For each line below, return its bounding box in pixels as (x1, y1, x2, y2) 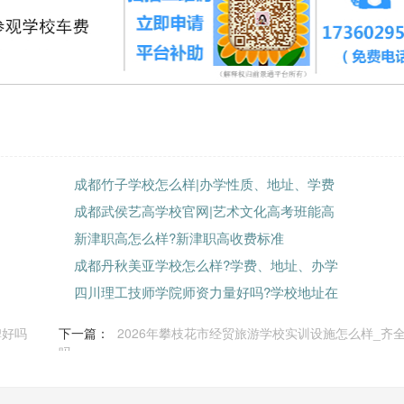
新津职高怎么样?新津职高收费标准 (73, 228, 284, 247)
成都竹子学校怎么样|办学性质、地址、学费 (73, 174, 335, 193)
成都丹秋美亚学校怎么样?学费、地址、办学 (73, 255, 338, 274)
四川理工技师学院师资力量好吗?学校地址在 (73, 282, 338, 301)
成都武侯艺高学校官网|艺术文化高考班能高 (73, 201, 335, 220)
